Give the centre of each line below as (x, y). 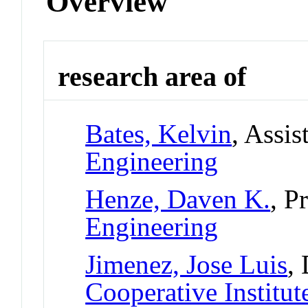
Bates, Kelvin (159, 133)
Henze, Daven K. (178, 199)
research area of (152, 77)
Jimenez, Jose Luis (187, 264)
